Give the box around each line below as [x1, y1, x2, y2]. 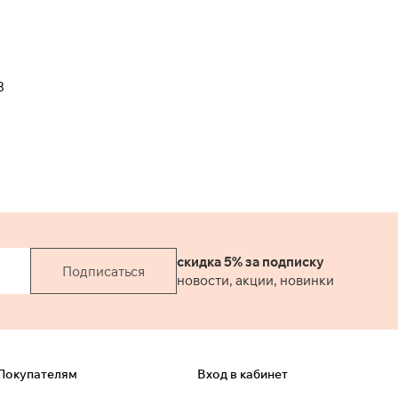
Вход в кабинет [197, 366, 288, 382]
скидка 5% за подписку [177, 253, 324, 270]
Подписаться [62, 262, 145, 280]
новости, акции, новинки [177, 272, 334, 289]
